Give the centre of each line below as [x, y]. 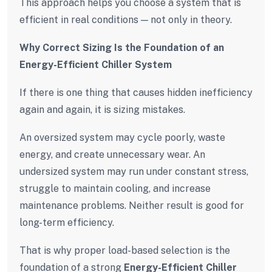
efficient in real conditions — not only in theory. [126, 19]
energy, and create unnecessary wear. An [112, 154]
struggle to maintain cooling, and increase [115, 188]
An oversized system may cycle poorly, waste [122, 137]
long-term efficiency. [67, 222]
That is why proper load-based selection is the [125, 250]
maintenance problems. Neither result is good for [132, 205]
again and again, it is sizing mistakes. [102, 109]
